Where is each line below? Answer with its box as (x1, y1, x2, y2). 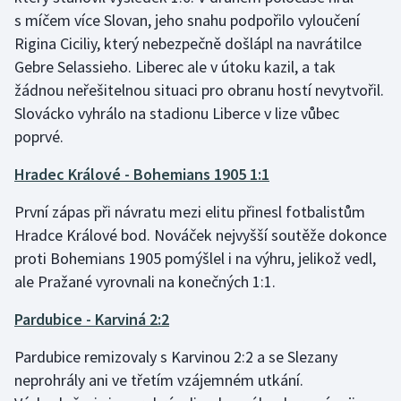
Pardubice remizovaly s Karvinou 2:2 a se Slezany (14, 346, 337, 368)
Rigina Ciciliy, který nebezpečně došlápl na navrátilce (14, 33, 362, 55)
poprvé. (14, 126, 67, 148)
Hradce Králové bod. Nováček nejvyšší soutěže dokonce (14, 225, 387, 246)
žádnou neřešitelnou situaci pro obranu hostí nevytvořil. (14, 80, 384, 101)
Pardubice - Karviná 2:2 (14, 309, 169, 330)
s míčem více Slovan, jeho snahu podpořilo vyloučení (14, 10, 360, 31)
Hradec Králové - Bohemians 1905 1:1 (14, 164, 269, 185)
